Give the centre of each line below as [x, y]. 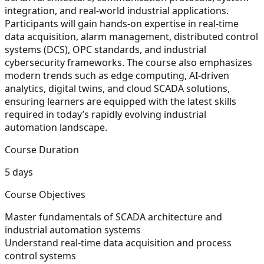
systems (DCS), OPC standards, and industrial [105, 49]
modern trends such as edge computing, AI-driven [117, 75]
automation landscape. [56, 127]
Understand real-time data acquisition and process [118, 242]
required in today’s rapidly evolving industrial [105, 114]
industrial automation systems [73, 230]
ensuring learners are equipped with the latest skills [121, 101]
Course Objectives [45, 194]
